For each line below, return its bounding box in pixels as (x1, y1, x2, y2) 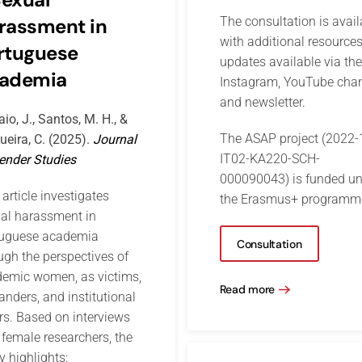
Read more (219, 282, 275, 297)
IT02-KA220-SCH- (219, 151, 320, 167)
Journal (92, 132, 137, 148)
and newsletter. (219, 95, 305, 111)
